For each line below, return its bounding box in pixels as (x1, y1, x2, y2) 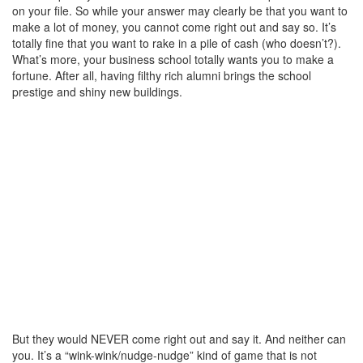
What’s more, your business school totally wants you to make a (12, 50, 334, 67)
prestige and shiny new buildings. (12, 83, 182, 100)
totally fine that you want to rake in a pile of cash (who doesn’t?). (12, 34, 341, 51)
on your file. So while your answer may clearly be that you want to (12, 2, 348, 19)
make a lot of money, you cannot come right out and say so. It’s (12, 18, 336, 35)
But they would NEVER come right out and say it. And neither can (12, 330, 346, 347)
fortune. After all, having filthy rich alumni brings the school (12, 66, 311, 83)
